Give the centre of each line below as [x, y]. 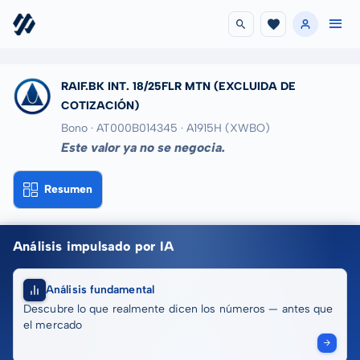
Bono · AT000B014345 [119, 128]
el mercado [53, 325]
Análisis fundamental [100, 290]
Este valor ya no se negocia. [143, 147]
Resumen [68, 189]
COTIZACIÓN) [100, 106]
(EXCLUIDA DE [255, 86]
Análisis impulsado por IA [94, 246]
